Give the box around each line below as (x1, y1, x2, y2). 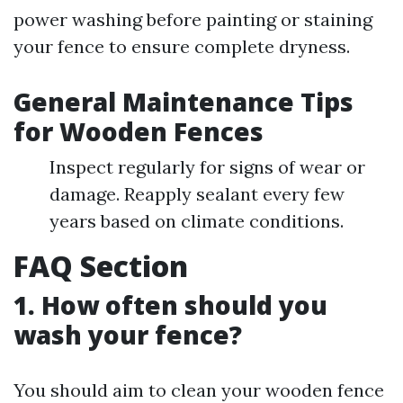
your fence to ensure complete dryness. (13, 35, 350, 58)
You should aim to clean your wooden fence (13, 379, 384, 401)
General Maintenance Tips (13, 85, 354, 119)
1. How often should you (13, 288, 327, 322)
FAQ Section (13, 246, 188, 285)
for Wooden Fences (13, 114, 264, 148)
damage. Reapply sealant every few (49, 183, 345, 205)
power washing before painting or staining (13, 8, 372, 31)
